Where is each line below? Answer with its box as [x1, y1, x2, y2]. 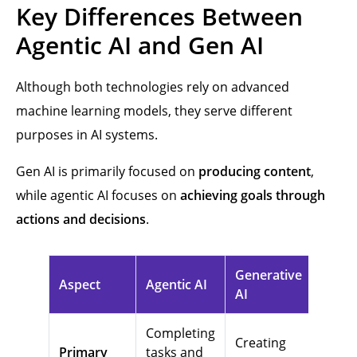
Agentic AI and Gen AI [16, 29, 264, 61]
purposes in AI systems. [16, 126, 158, 143]
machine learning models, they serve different [16, 102, 292, 120]
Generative [234, 266, 302, 284]
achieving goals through [180, 186, 325, 204]
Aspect [58, 276, 100, 293]
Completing [145, 324, 215, 342]
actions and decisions [16, 210, 146, 228]
